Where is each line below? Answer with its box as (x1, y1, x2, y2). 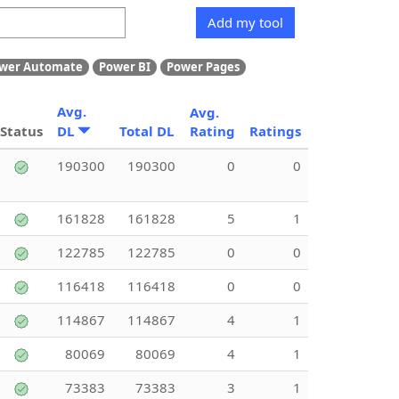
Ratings (249, 121, 301, 140)
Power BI (99, 59, 151, 76)
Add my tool (207, 13, 283, 31)
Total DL (119, 121, 174, 140)
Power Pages (167, 59, 240, 76)
